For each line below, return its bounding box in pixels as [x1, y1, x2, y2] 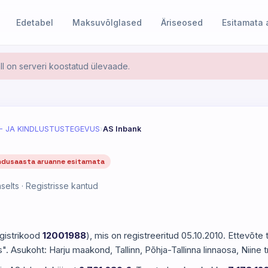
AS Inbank [103, 124, 141, 133]
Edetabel [16, 17, 54, 28]
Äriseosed [161, 17, 203, 28]
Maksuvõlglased [72, 17, 142, 28]
